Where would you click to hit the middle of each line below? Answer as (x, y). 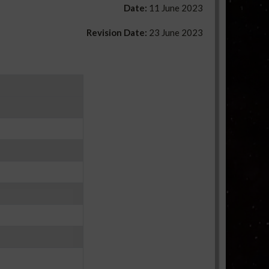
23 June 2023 (176, 32)
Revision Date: (118, 32)
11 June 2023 (175, 8)
